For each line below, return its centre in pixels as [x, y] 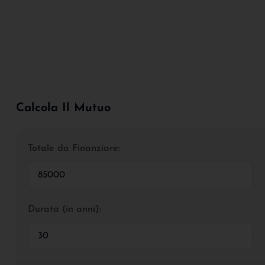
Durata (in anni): [64, 209]
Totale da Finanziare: [74, 148]
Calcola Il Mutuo [63, 108]
